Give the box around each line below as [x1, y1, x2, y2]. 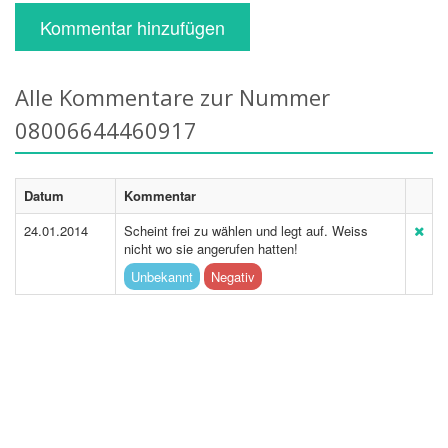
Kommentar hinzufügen [40, 14, 225, 40]
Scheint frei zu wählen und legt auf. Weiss [124, 221, 368, 240]
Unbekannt [131, 267, 193, 286]
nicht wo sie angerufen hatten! [124, 239, 298, 258]
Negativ [211, 267, 255, 286]
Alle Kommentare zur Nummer [15, 82, 330, 112]
